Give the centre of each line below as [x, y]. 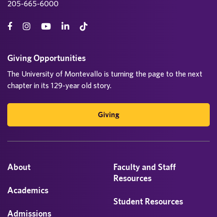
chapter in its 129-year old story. [59, 85]
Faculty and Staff [145, 167]
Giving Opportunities [46, 58]
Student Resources [148, 201]
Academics [28, 190]
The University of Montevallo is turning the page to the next [105, 74]
